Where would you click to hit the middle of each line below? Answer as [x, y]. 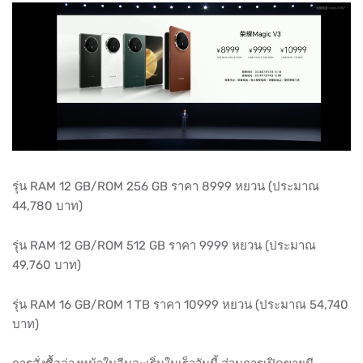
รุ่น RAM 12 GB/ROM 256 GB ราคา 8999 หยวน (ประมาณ [166, 187]
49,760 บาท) [47, 265]
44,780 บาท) [47, 206]
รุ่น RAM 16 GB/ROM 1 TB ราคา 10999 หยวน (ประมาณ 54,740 [180, 305]
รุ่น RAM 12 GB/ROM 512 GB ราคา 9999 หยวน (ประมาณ [164, 246]
